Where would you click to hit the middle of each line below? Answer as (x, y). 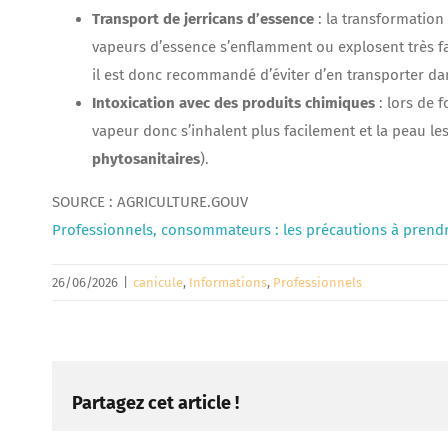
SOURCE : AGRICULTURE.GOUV (150, 202)
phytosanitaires (146, 159)
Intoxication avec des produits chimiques (233, 103)
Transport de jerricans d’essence (203, 19)
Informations (228, 283)
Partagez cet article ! (155, 402)
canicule (158, 283)
